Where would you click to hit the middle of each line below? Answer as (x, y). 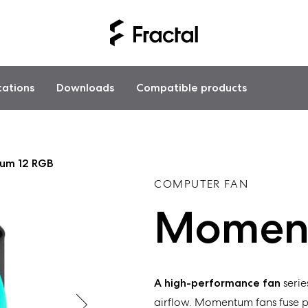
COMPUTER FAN (201, 184)
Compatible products (192, 88)
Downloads (86, 88)
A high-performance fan (217, 283)
